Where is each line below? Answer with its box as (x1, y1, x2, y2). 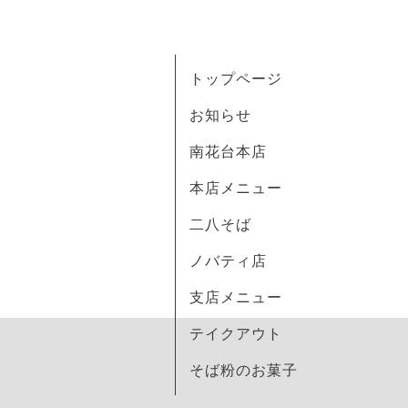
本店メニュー (189, 180, 282, 196)
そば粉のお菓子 (189, 362, 298, 378)
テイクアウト (189, 326, 282, 342)
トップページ (189, 71, 282, 87)
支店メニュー (189, 290, 282, 305)
